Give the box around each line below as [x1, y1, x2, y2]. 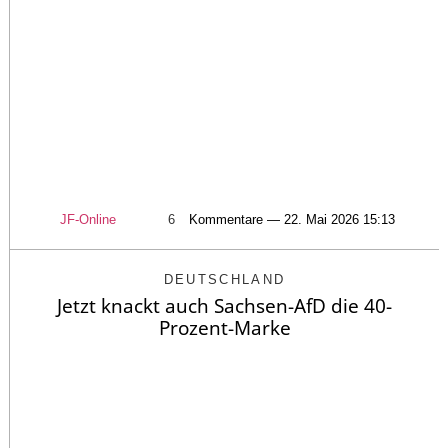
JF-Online [59, 212, 116, 228]
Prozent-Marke [158, 315, 291, 342]
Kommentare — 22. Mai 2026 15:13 [188, 212, 395, 228]
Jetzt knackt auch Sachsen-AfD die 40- [57, 293, 392, 320]
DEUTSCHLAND [163, 272, 286, 288]
